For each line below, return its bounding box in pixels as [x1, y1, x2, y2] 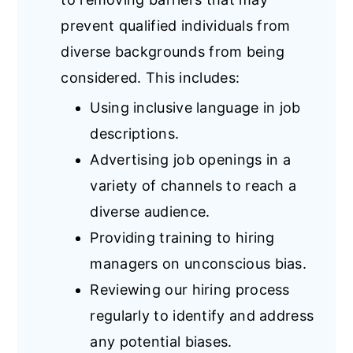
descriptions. [90, 125, 180, 142]
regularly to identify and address [90, 307, 314, 324]
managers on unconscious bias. [90, 255, 307, 272]
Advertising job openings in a [90, 151, 292, 168]
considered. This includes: [61, 69, 240, 86]
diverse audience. [90, 203, 210, 220]
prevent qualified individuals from [61, 17, 291, 34]
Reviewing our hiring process [90, 281, 290, 298]
